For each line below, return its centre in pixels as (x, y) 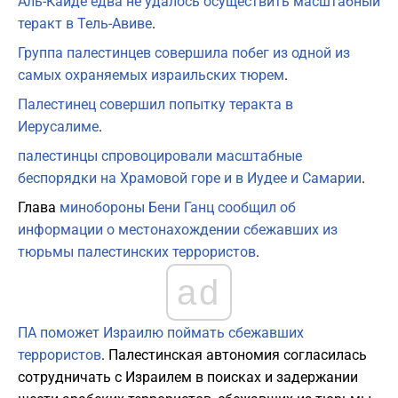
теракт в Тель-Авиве (85, 24)
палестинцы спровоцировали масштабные (160, 156)
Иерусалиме (58, 127)
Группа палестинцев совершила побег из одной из (184, 53)
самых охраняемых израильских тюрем (151, 76)
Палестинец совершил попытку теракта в (155, 105)
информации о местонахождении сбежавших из (178, 230)
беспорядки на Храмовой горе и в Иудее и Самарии (190, 179)
